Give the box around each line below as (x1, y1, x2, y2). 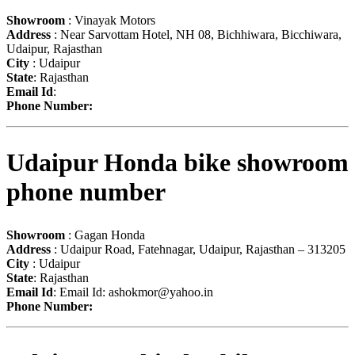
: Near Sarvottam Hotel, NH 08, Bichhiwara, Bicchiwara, (51, 27, 342, 41)
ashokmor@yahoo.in (109, 284, 213, 299)
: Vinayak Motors (65, 13, 155, 27)
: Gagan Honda (65, 227, 145, 242)
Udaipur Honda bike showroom (6, 148, 349, 177)
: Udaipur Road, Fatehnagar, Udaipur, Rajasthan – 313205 (51, 242, 345, 256)
